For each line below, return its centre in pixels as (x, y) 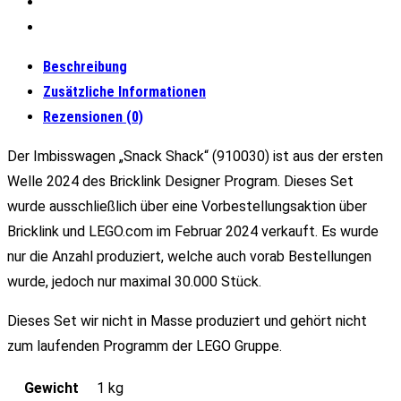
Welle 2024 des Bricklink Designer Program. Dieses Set (180, 182)
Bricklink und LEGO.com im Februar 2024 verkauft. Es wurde (193, 232)
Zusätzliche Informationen (124, 92)
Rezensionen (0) (93, 117)
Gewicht (51, 388)
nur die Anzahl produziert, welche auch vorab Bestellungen (189, 257)
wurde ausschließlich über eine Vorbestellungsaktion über (187, 207)
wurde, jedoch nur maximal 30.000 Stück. (134, 282)
